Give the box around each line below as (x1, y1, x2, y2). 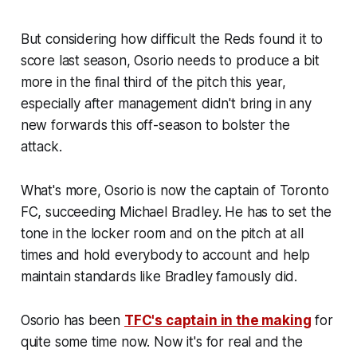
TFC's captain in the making (124, 312, 312, 328)
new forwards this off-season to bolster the (20, 116, 290, 133)
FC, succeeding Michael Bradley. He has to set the (20, 203, 331, 220)
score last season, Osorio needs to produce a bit (20, 52, 320, 69)
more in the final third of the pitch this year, (20, 73, 286, 90)
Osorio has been (20, 312, 124, 328)
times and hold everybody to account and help (20, 246, 311, 263)
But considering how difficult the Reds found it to (20, 30, 324, 47)
